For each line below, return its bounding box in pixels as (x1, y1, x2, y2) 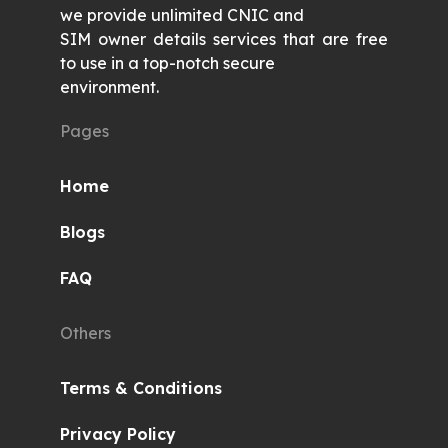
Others (60, 323, 111, 344)
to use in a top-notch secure (60, 53, 275, 74)
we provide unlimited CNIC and (60, 5, 308, 26)
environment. (60, 77, 159, 98)
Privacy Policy (60, 424, 176, 445)
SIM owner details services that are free (60, 29, 388, 50)
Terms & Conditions (60, 378, 222, 399)
